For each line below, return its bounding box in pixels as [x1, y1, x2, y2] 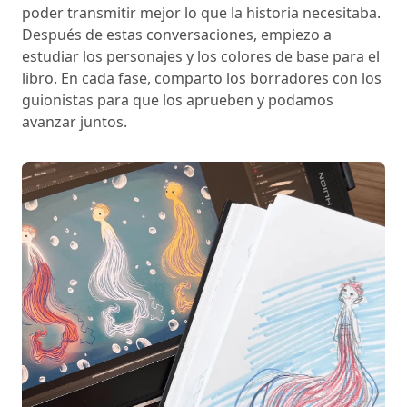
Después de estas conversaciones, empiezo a [22, 25, 332, 45]
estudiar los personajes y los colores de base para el [22, 46, 380, 67]
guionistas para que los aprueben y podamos [22, 90, 333, 111]
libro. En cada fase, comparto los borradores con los [22, 68, 382, 89]
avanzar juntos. [22, 112, 127, 133]
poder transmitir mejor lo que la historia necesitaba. [22, 3, 381, 24]
